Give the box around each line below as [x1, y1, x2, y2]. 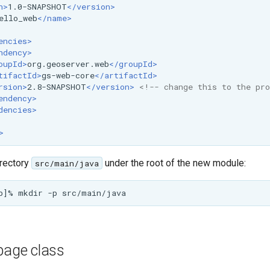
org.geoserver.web [27, 58, 109, 69]
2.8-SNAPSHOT [27, 81, 86, 92]
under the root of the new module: [102, 157, 246, 169]
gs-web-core [41, 69, 95, 81]
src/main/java [34, 157, 99, 169]
